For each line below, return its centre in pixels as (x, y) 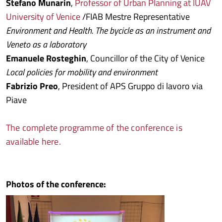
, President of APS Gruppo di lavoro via (130, 86)
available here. (33, 141)
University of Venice (43, 17)
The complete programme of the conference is (94, 128)
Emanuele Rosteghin (46, 58)
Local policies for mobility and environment (82, 72)
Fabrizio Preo (32, 86)
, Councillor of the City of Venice (145, 58)
